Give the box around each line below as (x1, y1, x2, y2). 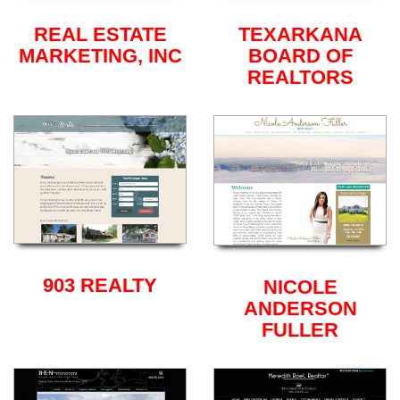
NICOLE (262, 276, 337, 299)
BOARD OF (247, 45, 353, 68)
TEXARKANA (237, 23, 362, 46)
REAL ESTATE (33, 23, 167, 46)
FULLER (262, 319, 338, 342)
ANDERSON (243, 297, 357, 321)
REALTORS (246, 66, 354, 89)
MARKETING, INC (18, 45, 182, 68)
